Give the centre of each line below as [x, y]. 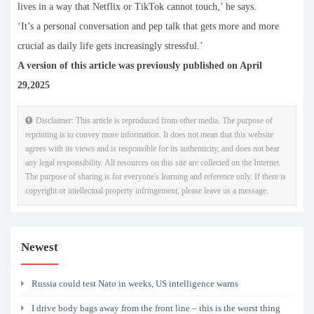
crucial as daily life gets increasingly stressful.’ [110, 46]
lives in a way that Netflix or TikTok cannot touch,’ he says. [137, 7]
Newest [40, 247]
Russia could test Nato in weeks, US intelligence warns [135, 284]
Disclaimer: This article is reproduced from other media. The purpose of [154, 121]
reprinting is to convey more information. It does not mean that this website [149, 135]
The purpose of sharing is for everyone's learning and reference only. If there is [156, 177]
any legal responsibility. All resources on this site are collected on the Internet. [153, 163]
